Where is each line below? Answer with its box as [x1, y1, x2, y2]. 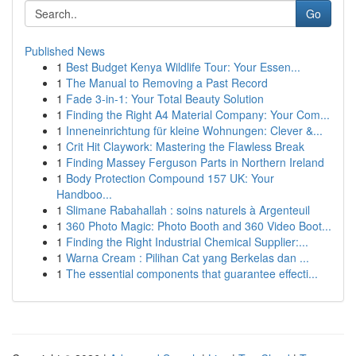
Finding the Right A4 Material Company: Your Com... [66, 106, 330, 122]
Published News [25, 43, 105, 59]
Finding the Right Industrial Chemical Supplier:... [66, 234, 308, 250]
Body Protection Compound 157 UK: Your [66, 170, 274, 186]
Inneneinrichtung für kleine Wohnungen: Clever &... [66, 122, 323, 138]
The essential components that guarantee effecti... [66, 265, 318, 281]
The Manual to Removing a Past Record [66, 75, 268, 91]
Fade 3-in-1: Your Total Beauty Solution [66, 91, 264, 106]
